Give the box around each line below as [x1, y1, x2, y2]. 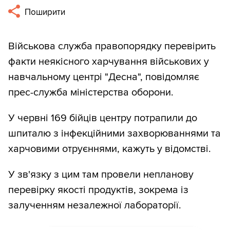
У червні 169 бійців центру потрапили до [8, 112, 197, 125]
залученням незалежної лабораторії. [8, 199, 181, 212]
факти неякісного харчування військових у [8, 55, 209, 68]
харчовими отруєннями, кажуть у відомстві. [8, 143, 211, 156]
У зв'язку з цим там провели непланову [8, 168, 194, 181]
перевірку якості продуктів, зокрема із [8, 184, 188, 197]
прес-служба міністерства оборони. [8, 86, 174, 99]
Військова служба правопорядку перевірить [8, 40, 216, 53]
